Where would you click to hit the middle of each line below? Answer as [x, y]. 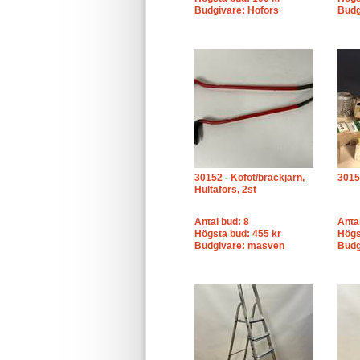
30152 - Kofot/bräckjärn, [250, 178]
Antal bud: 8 [222, 222]
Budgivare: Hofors [237, 10]
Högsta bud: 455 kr [238, 234]
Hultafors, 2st [225, 190]
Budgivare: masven [239, 246]
